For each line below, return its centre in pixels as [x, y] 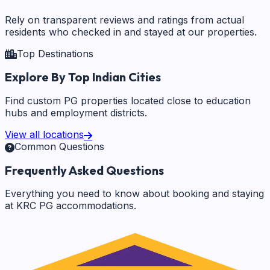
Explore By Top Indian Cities [83, 77]
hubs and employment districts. [76, 112]
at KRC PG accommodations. [71, 206]
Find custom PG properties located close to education [128, 100]
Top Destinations [55, 53]
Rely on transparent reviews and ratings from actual [124, 20]
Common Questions [59, 146]
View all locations [44, 134]
